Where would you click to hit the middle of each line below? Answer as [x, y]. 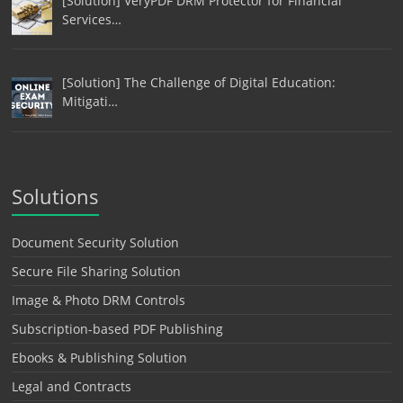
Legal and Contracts [72, 387]
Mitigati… [90, 102]
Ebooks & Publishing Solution [100, 358]
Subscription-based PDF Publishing [118, 329]
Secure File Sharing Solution [97, 272]
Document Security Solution [96, 243]
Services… [91, 19]
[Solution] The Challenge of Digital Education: [198, 83]
